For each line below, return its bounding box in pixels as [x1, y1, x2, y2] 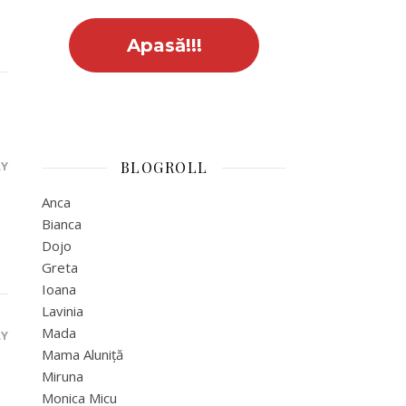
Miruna [42, 367, 83, 385]
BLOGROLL [120, 158, 208, 177]
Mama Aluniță [42, 345, 123, 363]
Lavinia [42, 302, 83, 320]
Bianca [42, 215, 82, 233]
